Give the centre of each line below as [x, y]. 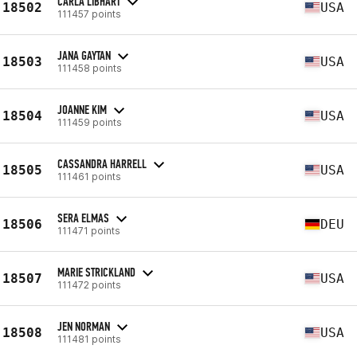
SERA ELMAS [83, 218]
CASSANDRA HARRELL [102, 163]
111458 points [90, 68]
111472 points [89, 284]
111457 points [89, 14]
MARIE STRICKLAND [96, 272]
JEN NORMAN [84, 326]
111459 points [90, 122]
